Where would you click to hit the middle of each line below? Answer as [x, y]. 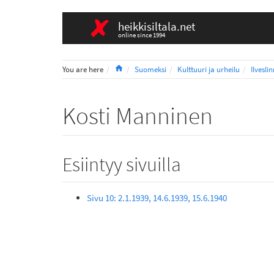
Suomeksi [151, 69]
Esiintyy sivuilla [122, 165]
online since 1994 [142, 35]
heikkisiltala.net [157, 26]
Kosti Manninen [138, 116]
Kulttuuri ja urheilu [209, 69]
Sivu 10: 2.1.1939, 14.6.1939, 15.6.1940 [157, 198]
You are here [83, 69]
